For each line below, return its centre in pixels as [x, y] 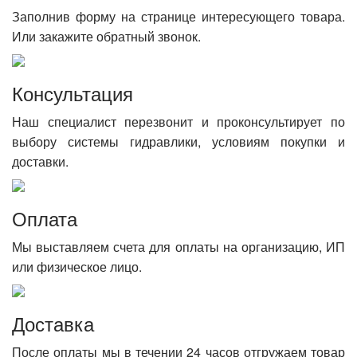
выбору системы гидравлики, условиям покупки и [178, 141]
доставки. [40, 161]
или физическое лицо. [77, 267]
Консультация [73, 93]
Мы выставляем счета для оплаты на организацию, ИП [178, 247]
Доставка [53, 323]
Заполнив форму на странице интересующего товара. [178, 16]
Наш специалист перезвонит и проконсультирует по [178, 122]
